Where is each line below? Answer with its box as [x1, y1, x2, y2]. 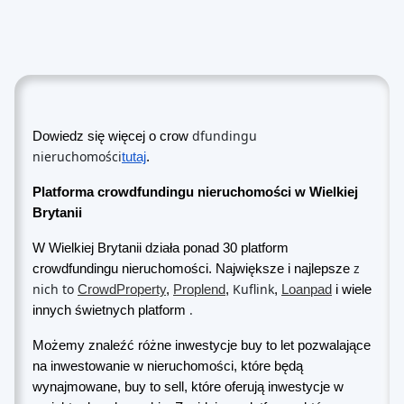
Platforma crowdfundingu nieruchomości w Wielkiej [32, 185, 358, 199]
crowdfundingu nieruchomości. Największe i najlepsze [32, 262, 350, 276]
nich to [32, 280, 74, 298]
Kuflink [233, 280, 274, 298]
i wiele [332, 282, 372, 297]
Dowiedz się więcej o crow [32, 129, 192, 143]
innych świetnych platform [32, 303, 189, 317]
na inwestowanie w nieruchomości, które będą [32, 359, 303, 373]
